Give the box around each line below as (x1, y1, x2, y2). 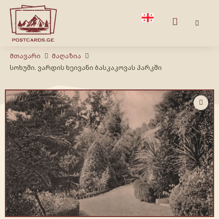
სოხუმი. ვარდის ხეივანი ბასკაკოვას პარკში (10, 63, 162, 72)
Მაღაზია (52, 51, 81, 60)
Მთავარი (10, 51, 41, 60)
